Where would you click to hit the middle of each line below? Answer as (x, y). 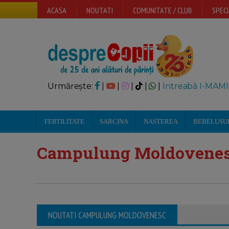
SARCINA (114, 121)
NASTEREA (161, 121)
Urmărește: (71, 86)
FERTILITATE (64, 121)
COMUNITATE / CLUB (163, 10)
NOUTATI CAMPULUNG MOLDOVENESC (107, 215)
